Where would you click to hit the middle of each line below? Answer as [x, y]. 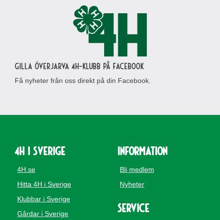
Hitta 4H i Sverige [44, 184]
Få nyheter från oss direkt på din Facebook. [83, 81]
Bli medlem [137, 169]
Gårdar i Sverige [43, 214]
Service [133, 207]
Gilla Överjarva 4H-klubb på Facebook [79, 66]
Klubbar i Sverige [44, 199]
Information [142, 151]
